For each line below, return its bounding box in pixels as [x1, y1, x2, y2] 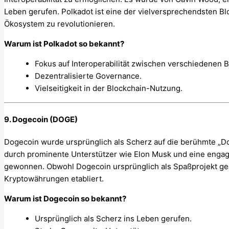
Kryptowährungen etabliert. [4, 173, 104, 184]
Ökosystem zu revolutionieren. [4, 18, 115, 29]
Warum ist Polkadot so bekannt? [4, 38, 124, 49]
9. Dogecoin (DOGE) [4, 114, 78, 124]
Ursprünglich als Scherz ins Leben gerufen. [35, 213, 192, 223]
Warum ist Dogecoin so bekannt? [4, 193, 126, 203]
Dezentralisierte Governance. [35, 71, 142, 81]
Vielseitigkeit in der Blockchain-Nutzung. [35, 83, 182, 93]
